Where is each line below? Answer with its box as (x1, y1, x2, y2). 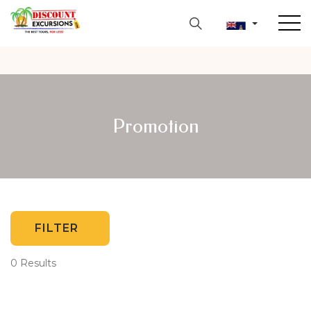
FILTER (35, 221, 78, 235)
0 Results (10, 257, 56, 269)
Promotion (112, 115, 199, 137)
